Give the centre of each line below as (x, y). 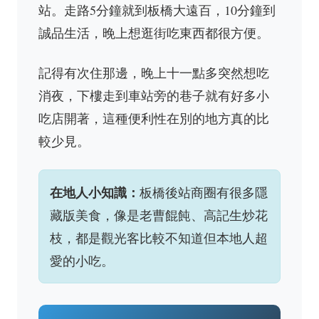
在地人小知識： (95, 192)
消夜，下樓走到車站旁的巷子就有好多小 (154, 95)
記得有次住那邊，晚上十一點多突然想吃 (154, 73)
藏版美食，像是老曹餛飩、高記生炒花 (159, 215)
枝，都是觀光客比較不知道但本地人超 (159, 238)
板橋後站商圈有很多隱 (204, 192)
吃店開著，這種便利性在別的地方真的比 (154, 118)
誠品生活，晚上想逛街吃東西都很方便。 (154, 33)
